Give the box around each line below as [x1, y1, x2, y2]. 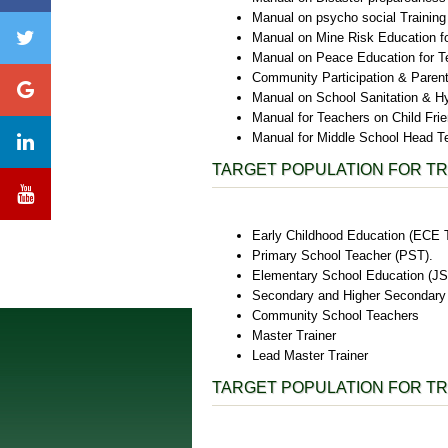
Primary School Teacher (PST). [252, 248, 433, 264]
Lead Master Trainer [252, 348, 368, 364]
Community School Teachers [252, 308, 419, 324]
